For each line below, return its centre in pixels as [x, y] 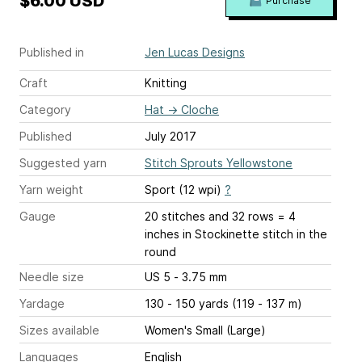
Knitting [166, 83]
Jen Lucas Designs [195, 53]
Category [45, 110]
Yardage [42, 304]
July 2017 [170, 137]
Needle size [52, 277]
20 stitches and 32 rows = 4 [220, 217]
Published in [52, 53]
